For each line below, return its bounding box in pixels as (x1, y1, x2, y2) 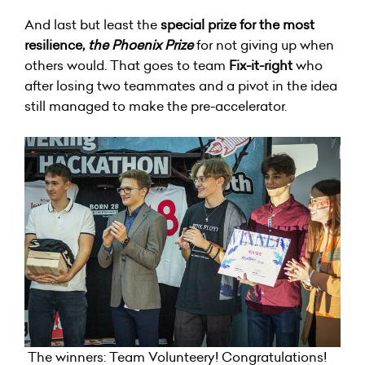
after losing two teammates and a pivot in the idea (24, 76, 337, 95)
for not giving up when (196, 35, 334, 54)
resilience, (24, 35, 85, 54)
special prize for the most (161, 15, 314, 33)
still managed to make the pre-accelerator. (24, 96, 287, 115)
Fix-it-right (229, 55, 296, 74)
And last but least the (24, 15, 161, 33)
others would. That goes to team (24, 55, 229, 74)
